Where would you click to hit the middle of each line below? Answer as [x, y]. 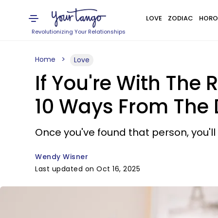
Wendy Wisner [62, 157]
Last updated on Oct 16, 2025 [88, 169]
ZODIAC [180, 18]
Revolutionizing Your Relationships [79, 32]
